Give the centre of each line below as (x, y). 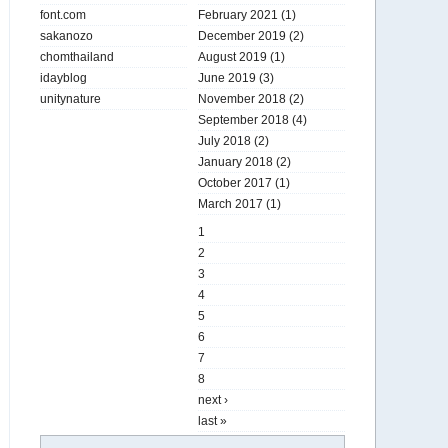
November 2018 (242, 99)
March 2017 (230, 204)
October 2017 (235, 183)
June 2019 (227, 78)
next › (213, 400)
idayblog (63, 78)
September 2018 (243, 120)
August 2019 (232, 57)
